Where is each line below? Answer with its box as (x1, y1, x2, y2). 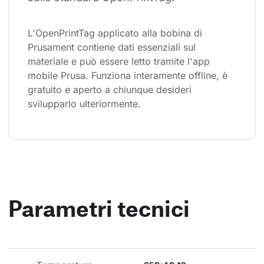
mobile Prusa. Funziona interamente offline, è (28, 70, 230, 82)
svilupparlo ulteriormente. (28, 98, 141, 110)
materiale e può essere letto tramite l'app (28, 55, 213, 68)
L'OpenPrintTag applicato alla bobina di (28, 27, 205, 39)
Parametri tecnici (8, 194, 190, 222)
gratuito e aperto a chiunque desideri (28, 84, 194, 96)
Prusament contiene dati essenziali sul (28, 41, 199, 54)
